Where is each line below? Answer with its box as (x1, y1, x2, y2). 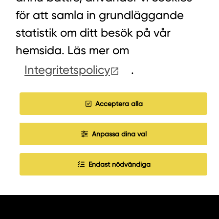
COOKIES (35, 66, 78, 78)
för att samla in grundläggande (16, 8, 184, 22)
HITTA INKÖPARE (35, 42, 109, 54)
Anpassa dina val (92, 130, 147, 138)
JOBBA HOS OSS (35, 90, 111, 102)
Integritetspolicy (24, 63, 110, 77)
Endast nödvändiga (88, 160, 151, 169)
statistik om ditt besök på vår (16, 26, 171, 40)
